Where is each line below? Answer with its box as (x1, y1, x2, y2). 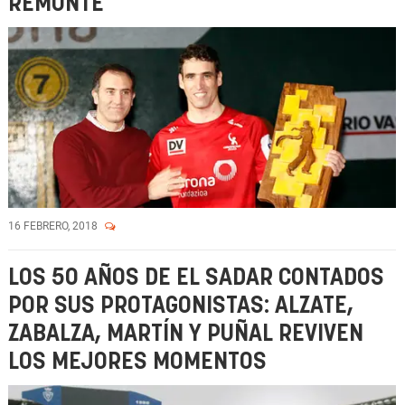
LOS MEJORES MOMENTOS (8, 351, 267, 373)
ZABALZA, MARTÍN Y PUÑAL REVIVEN (8, 323, 363, 345)
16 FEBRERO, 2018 (8, 220, 100, 232)
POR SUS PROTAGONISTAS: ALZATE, (8, 295, 353, 317)
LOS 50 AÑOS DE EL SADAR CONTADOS (8, 267, 384, 289)
